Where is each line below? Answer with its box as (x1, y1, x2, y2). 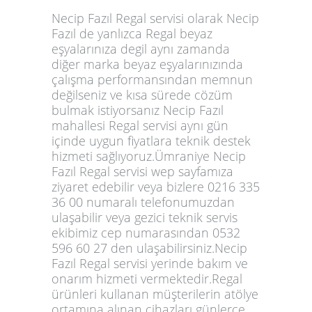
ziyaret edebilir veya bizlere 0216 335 (52, 178, 260, 195)
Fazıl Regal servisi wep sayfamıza (52, 162, 233, 180)
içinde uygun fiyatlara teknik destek (52, 132, 251, 149)
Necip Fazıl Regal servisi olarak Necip (52, 9, 259, 26)
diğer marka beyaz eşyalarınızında (52, 55, 243, 72)
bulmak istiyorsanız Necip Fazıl (52, 101, 224, 118)
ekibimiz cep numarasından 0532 (52, 224, 240, 241)
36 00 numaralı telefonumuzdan (52, 193, 235, 210)
